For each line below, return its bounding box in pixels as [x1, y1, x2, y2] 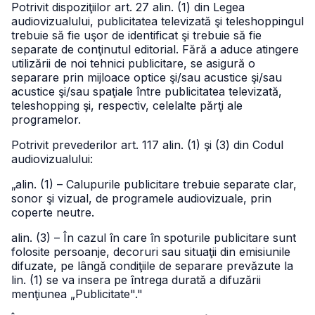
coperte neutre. [11, 205, 94, 219]
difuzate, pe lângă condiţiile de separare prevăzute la [11, 259, 293, 273]
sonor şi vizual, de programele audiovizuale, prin [11, 191, 271, 205]
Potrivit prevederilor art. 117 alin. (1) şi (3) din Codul [11, 138, 283, 152]
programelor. [11, 112, 81, 127]
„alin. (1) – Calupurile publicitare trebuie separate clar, [11, 177, 297, 191]
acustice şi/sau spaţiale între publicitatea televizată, [11, 84, 282, 98]
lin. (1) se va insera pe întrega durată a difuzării [11, 273, 261, 287]
